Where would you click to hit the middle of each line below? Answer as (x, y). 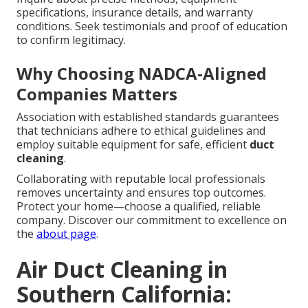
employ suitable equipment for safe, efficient (133, 145)
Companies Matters (97, 94)
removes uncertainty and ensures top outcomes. (141, 193)
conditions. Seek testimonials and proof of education (152, 26)
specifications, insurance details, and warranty (135, 13)
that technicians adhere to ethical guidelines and (141, 131)
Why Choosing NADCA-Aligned (142, 74)
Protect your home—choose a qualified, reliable (139, 207)
